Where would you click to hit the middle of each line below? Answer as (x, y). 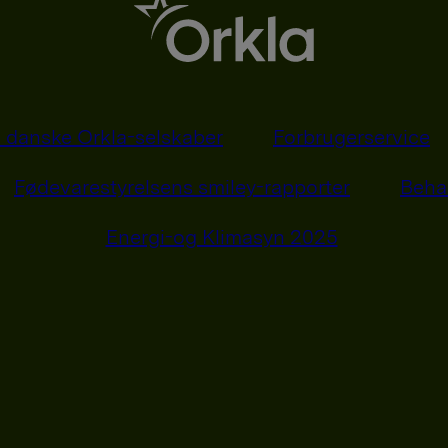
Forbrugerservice (351, 136)
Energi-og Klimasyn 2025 (221, 236)
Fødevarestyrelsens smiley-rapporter (182, 186)
